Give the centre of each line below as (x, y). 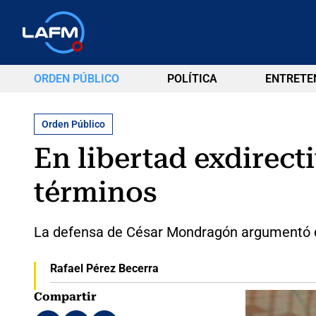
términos (96, 192)
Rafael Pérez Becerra (104, 268)
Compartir (65, 296)
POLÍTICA (192, 79)
